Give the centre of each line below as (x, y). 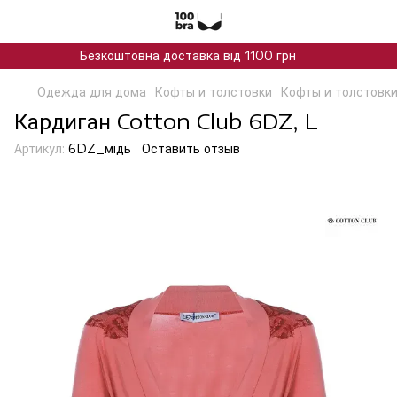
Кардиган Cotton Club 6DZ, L (166, 121)
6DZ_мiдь (98, 148)
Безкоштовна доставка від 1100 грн (187, 55)
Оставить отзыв (191, 148)
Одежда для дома (92, 92)
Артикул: (39, 148)
